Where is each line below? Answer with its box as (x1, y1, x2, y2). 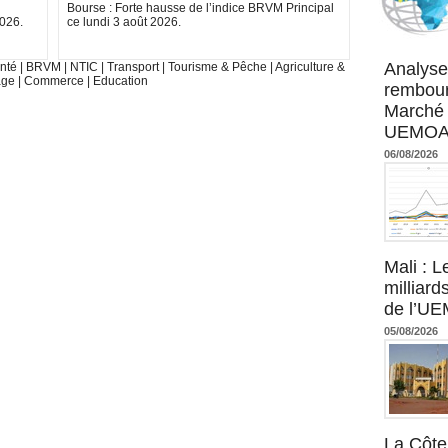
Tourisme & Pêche (167, 60, 270, 75)
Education (93, 74, 148, 89)
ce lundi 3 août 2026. (67, 15, 181, 30)
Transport (106, 60, 162, 75)
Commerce (24, 74, 84, 89)
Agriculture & (274, 60, 345, 75)
